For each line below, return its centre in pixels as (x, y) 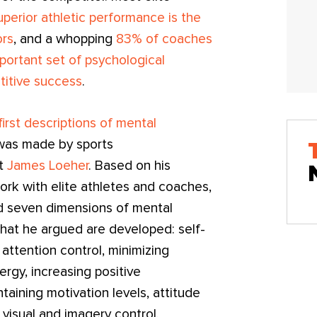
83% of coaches (165, 40)
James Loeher (48, 166)
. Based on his (130, 166)
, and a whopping (65, 40)
